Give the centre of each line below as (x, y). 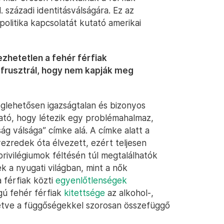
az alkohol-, (129, 193)
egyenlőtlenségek (91, 180)
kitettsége (84, 193)
